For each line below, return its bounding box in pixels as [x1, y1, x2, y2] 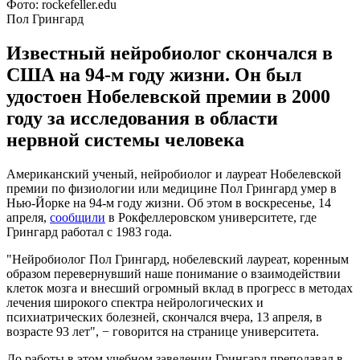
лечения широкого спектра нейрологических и [6, 295, 264, 309]
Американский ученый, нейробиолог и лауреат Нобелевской [6, 166, 342, 181]
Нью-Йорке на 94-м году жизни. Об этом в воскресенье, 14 [6, 195, 331, 210]
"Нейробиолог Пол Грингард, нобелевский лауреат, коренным [6, 252, 349, 266]
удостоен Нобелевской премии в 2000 [6, 85, 330, 107]
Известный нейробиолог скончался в [6, 42, 333, 63]
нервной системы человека [6, 129, 244, 150]
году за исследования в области [6, 107, 278, 129]
